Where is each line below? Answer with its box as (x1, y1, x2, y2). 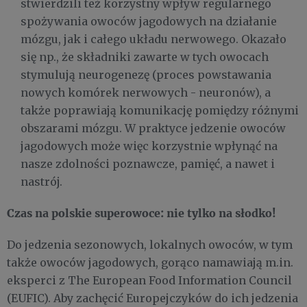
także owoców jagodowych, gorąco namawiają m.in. (7, 255, 293, 269)
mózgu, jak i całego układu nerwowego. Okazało (21, 32, 286, 46)
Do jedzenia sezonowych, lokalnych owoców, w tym (7, 237, 293, 251)
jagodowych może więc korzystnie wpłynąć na (21, 138, 278, 153)
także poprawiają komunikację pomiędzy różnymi (21, 103, 299, 117)
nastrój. (21, 174, 62, 188)
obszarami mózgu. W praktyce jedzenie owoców (21, 121, 286, 135)
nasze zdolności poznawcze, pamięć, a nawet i (21, 156, 275, 171)
